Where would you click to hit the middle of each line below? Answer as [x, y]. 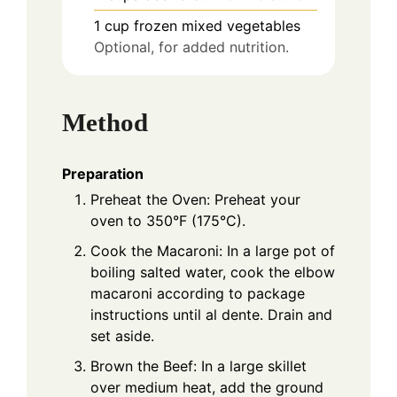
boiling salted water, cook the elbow [213, 272]
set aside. [122, 336]
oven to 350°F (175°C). [168, 221]
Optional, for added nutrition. [191, 47]
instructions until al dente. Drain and [211, 315]
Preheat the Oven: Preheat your [195, 200]
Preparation [103, 174]
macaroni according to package [198, 294]
